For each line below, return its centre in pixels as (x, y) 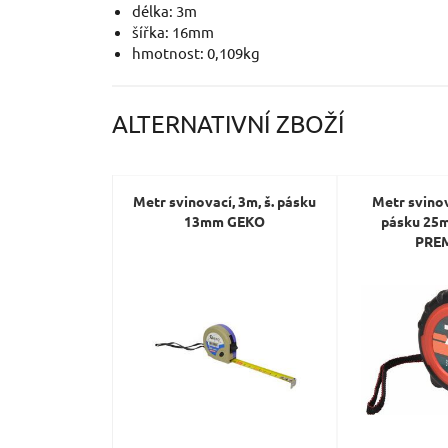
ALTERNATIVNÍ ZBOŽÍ (228, 123)
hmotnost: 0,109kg (196, 52)
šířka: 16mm (173, 31)
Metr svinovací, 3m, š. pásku (225, 201)
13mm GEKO (225, 221)
